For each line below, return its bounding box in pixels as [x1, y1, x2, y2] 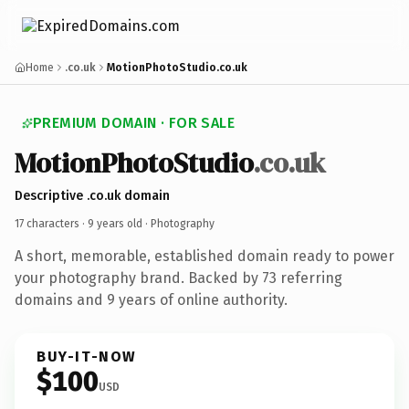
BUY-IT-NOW [37, 347, 137, 365]
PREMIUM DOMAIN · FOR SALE [33, 114, 235, 131]
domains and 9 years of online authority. [15, 290, 288, 309]
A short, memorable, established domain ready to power [15, 246, 394, 265]
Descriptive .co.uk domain [15, 187, 170, 204]
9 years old [88, 216, 142, 230]
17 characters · [15, 216, 88, 230]
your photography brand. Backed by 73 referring [15, 268, 342, 287]
